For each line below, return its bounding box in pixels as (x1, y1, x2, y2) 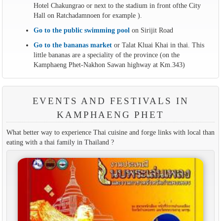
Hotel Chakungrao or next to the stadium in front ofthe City (33, 1, 201, 10)
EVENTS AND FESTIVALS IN (32, 96, 189, 107)
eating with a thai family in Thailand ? (6, 138, 114, 147)
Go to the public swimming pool (33, 26, 130, 35)
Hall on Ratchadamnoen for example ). (33, 11, 142, 20)
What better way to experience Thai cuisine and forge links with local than (6, 128, 215, 137)
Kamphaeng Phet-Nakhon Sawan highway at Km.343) (33, 61, 185, 69)
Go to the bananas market (33, 41, 112, 49)
